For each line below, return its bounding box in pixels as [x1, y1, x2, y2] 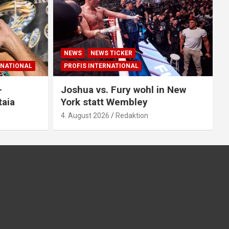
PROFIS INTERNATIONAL [63, 62, 139, 70]
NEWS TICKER [90, 50, 132, 57]
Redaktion [115, 111, 148, 120]
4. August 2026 [60, 111, 109, 120]
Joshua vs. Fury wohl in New [60, 84, 186, 96]
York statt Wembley [60, 96, 148, 108]
